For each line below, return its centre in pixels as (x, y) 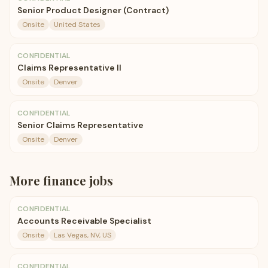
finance (65, 180)
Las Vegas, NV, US (83, 235)
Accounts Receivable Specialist (84, 221)
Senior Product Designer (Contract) (93, 10)
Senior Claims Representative (80, 125)
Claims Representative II (69, 68)
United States (77, 25)
